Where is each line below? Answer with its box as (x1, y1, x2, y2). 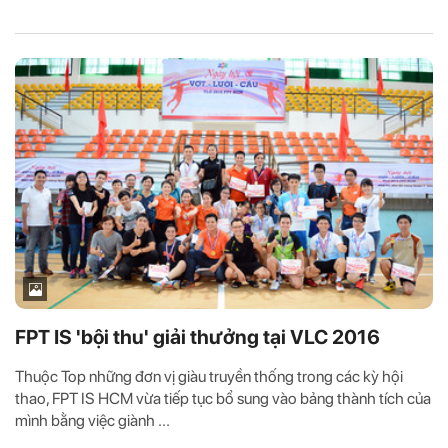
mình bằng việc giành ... (15, 411, 170, 431)
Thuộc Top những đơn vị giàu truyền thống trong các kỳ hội (15, 367, 403, 387)
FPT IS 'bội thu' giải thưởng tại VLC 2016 (15, 325, 380, 350)
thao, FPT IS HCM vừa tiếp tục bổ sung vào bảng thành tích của (15, 389, 431, 409)
